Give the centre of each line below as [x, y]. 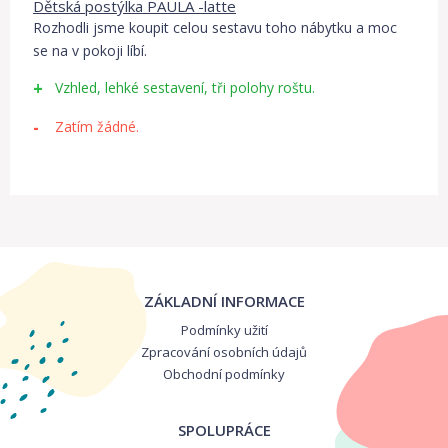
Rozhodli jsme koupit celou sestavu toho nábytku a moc [215, 27]
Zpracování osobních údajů [224, 352]
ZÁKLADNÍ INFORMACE [224, 301]
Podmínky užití [224, 330]
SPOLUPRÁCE [224, 430]
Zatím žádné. [97, 126]
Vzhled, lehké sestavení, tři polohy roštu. [185, 87]
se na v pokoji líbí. [90, 50]
